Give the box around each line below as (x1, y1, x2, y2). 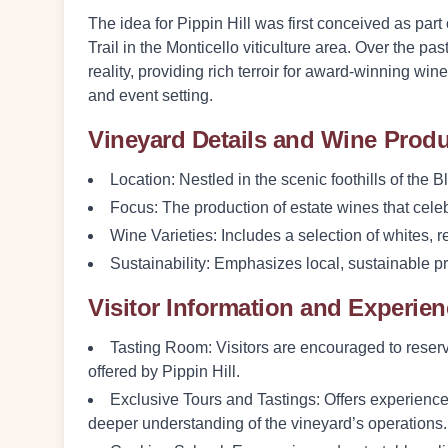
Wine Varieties (110, 227, 213, 244)
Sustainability (110, 255, 206, 272)
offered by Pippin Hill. (88, 363, 240, 380)
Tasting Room (110, 339, 208, 356)
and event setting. (88, 87, 213, 104)
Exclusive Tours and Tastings (110, 391, 316, 408)
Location (110, 171, 171, 188)
